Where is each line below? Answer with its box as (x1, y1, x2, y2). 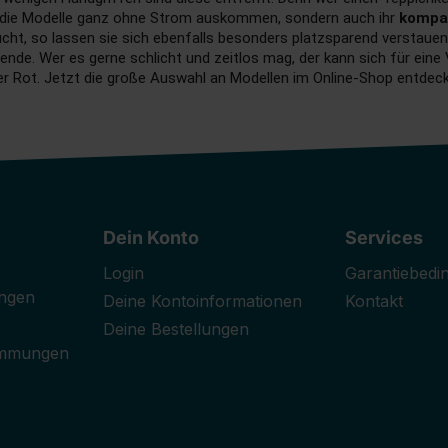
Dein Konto (103, 227, 200, 249)
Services (344, 227, 423, 249)
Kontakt (344, 291, 403, 312)
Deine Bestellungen (103, 319, 250, 340)
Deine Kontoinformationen (103, 291, 303, 312)
